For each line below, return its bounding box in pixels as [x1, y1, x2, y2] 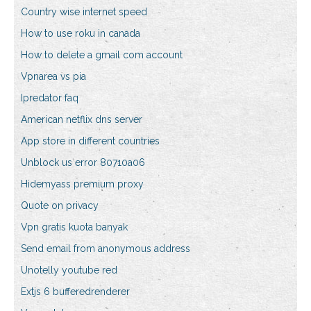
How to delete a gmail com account [21, 49, 183, 61]
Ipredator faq [21, 92, 78, 104]
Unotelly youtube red [21, 264, 117, 276]
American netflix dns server [21, 114, 142, 126]
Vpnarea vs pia [21, 71, 86, 83]
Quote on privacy [21, 200, 99, 212]
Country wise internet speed [21, 6, 147, 18]
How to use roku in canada [21, 28, 140, 40]
